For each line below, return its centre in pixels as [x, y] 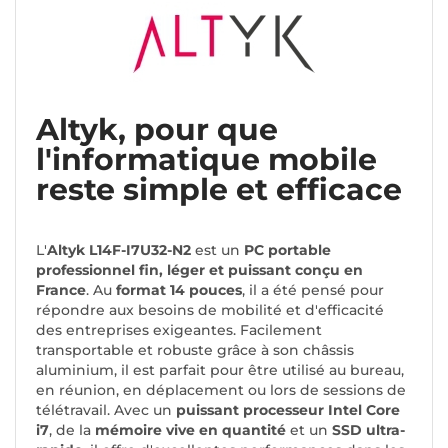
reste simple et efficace [219, 190]
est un [217, 250]
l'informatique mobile [206, 160]
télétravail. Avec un [106, 410]
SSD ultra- [368, 430]
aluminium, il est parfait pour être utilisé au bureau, [220, 370]
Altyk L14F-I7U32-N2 [121, 250]
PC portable [285, 250]
